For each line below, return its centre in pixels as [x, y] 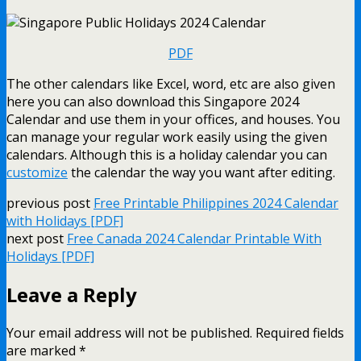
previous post [50, 203]
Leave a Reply [72, 295]
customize [37, 173]
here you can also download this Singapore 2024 [153, 102]
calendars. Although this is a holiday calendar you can [167, 155]
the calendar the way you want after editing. [201, 173]
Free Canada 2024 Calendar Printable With [194, 239]
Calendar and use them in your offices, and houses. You [173, 120]
